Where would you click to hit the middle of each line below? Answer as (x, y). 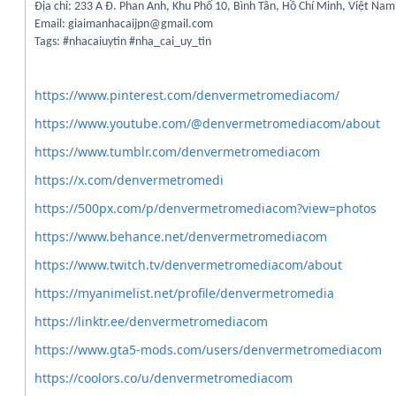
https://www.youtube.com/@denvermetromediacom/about (207, 123)
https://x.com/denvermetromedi (129, 180)
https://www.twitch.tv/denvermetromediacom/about (188, 265)
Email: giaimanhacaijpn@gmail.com (124, 24)
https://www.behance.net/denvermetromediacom (181, 236)
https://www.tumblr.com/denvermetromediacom (177, 152)
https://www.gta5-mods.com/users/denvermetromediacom (208, 350)
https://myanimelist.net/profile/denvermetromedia (184, 293)
